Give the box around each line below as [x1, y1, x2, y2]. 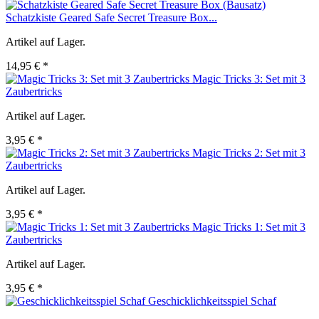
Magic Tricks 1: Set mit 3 [192, 221, 305, 234]
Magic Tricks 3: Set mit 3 [192, 73, 305, 85]
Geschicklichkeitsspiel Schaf [148, 295, 276, 308]
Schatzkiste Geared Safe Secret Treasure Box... [6, 11, 217, 24]
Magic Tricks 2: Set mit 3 [192, 147, 305, 159]
